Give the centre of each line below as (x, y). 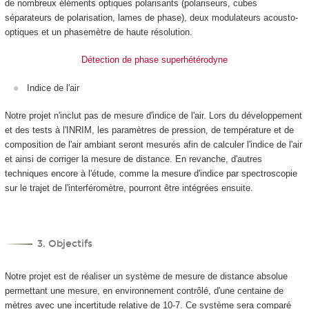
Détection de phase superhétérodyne (154, 60)
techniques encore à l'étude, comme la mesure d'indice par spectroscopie (151, 173)
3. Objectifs (65, 243)
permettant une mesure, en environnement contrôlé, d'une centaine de (144, 291)
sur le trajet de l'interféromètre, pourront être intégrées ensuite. (129, 188)
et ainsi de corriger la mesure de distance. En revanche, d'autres (133, 159)
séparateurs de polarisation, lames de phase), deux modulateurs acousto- (151, 17)
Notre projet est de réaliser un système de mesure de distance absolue (146, 277)
